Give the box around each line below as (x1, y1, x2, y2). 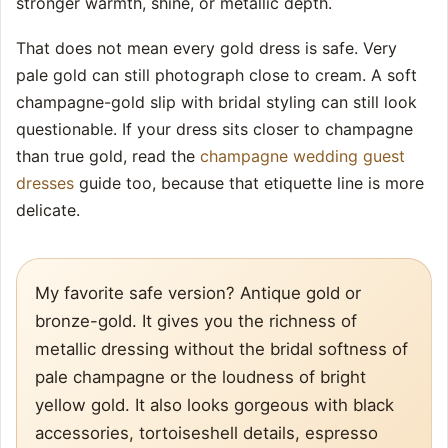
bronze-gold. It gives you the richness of (35, 311, 357, 332)
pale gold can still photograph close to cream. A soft (16, 65, 417, 86)
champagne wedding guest (200, 146, 405, 167)
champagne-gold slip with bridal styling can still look (16, 92, 417, 113)
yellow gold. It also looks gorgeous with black (35, 395, 394, 416)
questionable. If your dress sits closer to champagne (16, 119, 413, 140)
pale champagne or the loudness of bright (35, 367, 366, 388)
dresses (16, 173, 74, 194)
